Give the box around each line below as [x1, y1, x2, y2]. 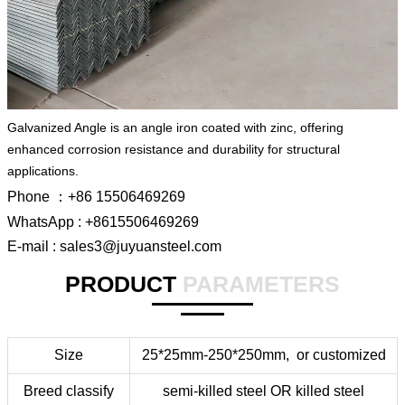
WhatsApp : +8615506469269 [7, 213, 199, 230]
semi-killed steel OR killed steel [163, 383, 364, 399]
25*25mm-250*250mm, [141, 347, 293, 363]
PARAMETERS [183, 271, 340, 297]
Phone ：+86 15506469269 [7, 189, 185, 204]
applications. [7, 164, 79, 178]
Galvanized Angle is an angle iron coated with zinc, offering [7, 120, 344, 135]
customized [312, 347, 386, 363]
